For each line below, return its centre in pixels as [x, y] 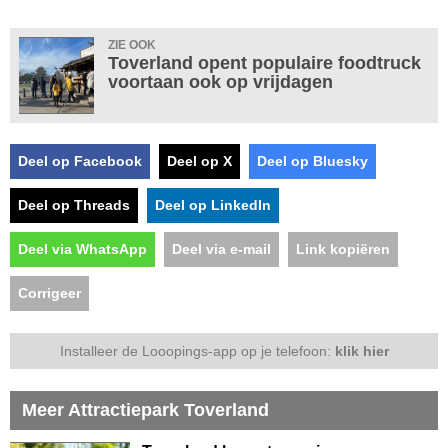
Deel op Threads [74, 204]
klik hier [361, 350]
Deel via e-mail [221, 248]
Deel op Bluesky [312, 160]
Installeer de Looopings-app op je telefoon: [197, 350]
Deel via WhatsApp [82, 248]
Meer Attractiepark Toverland [145, 409]
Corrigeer [49, 292]
